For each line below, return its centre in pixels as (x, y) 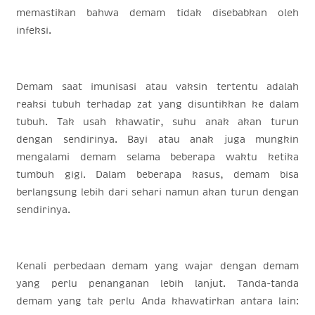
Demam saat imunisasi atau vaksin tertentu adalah (157, 86)
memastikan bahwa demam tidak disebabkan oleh (157, 12)
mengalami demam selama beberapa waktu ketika (157, 156)
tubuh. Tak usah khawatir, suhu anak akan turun (157, 121)
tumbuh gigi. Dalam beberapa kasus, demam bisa (157, 174)
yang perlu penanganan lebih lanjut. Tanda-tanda (157, 283)
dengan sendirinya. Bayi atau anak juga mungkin (157, 139)
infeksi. (34, 30)
